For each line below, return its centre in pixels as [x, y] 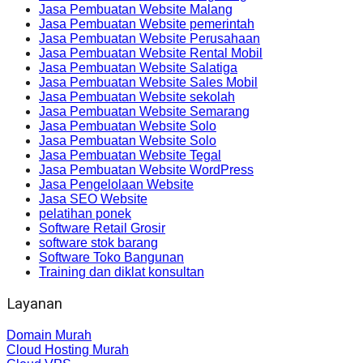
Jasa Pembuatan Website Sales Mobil [148, 83]
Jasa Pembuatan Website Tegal [130, 156]
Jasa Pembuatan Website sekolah [137, 97]
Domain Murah [49, 335]
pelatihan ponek [85, 214]
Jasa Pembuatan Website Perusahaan [149, 39]
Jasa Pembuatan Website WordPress [146, 170]
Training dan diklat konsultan [122, 272]
